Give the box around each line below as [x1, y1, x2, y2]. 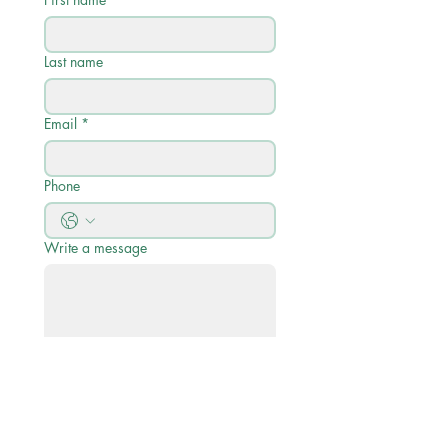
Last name [44, 52, 103, 71]
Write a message [44, 238, 147, 257]
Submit [136, 366, 183, 387]
